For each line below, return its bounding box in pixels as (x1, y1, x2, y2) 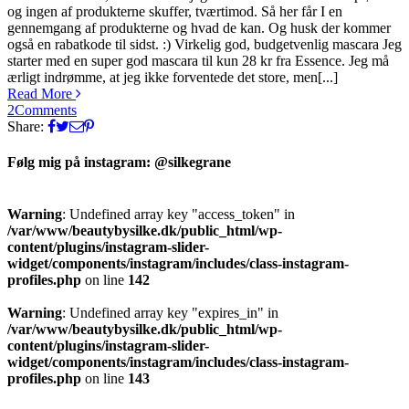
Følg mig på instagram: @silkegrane (7, 154, 231, 171)
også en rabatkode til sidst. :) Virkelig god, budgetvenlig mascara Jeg (7, 36, 402, 52)
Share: (7, 118, 44, 134)
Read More (7, 85, 76, 101)
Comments (15, 101, 77, 118)
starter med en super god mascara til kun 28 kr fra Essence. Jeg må (7, 52, 389, 68)
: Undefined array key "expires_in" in (62, 305, 278, 321)
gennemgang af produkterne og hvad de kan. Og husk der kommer (7, 19, 391, 36)
